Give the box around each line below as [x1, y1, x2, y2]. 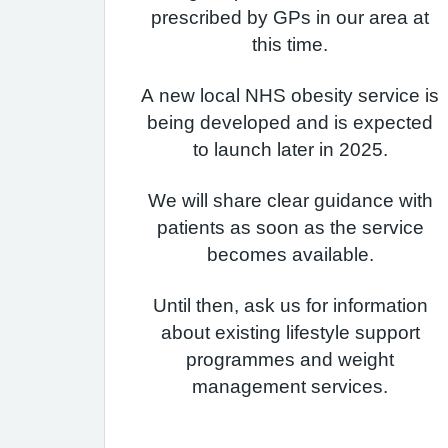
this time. [252, 35, 328, 54]
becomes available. [206, 245, 374, 264]
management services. [192, 377, 388, 396]
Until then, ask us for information [152, 296, 428, 315]
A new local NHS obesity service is [141, 86, 439, 105]
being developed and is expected [147, 113, 433, 132]
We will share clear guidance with [147, 191, 433, 210]
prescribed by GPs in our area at [151, 8, 429, 27]
